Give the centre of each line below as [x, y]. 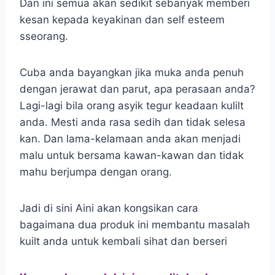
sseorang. [44, 36]
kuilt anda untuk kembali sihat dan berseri [123, 241]
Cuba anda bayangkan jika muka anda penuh [132, 72]
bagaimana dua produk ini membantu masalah [135, 224]
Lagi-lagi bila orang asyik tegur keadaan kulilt [132, 105]
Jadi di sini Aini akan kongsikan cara [109, 208]
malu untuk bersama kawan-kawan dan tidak [132, 155]
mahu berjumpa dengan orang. [96, 172]
